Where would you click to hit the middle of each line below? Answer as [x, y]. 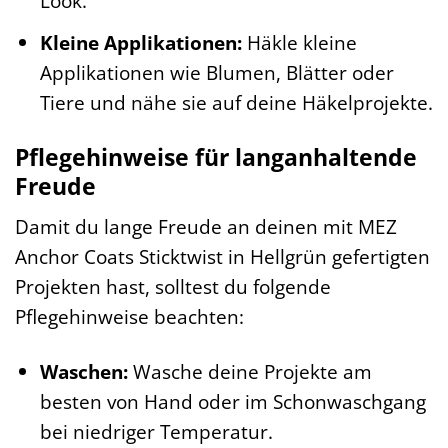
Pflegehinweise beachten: [129, 317]
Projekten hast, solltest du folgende [173, 287]
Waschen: [83, 372]
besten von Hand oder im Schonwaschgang [232, 402]
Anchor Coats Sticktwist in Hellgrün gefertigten [222, 257]
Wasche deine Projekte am [249, 372]
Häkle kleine [299, 42]
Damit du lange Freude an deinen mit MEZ [206, 227]
